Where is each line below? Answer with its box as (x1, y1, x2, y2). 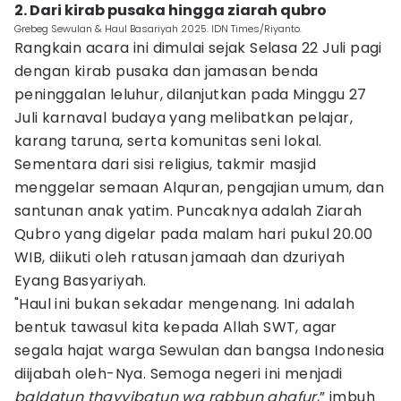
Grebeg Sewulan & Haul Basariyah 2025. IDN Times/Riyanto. (14, 21, 302, 36)
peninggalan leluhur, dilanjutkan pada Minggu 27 (14, 84, 367, 105)
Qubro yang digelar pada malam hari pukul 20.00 (14, 224, 373, 244)
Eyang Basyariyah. (14, 270, 147, 291)
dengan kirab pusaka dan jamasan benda (14, 61, 319, 81)
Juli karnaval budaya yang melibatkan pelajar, (14, 107, 353, 128)
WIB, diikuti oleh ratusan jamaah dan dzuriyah (14, 247, 345, 268)
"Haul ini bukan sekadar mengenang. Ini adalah (14, 294, 354, 314)
